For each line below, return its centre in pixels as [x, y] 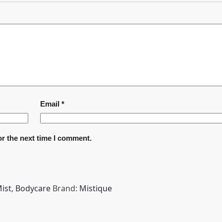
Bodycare [33, 189]
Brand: [66, 189]
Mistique [96, 189]
